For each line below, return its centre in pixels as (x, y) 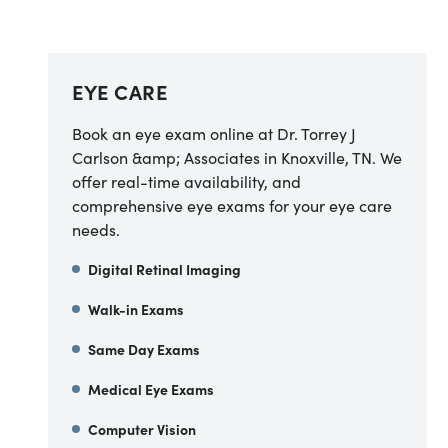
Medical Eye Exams (151, 389)
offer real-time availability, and (186, 181)
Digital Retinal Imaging (164, 269)
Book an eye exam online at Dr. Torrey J (214, 133)
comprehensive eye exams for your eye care (232, 205)
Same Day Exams (144, 349)
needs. (96, 229)
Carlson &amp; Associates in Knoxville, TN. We (237, 157)
